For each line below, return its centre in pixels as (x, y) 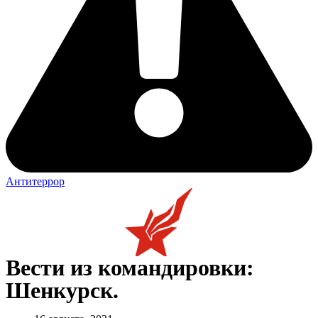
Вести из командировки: (130, 267)
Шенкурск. (62, 290)
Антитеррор (35, 181)
